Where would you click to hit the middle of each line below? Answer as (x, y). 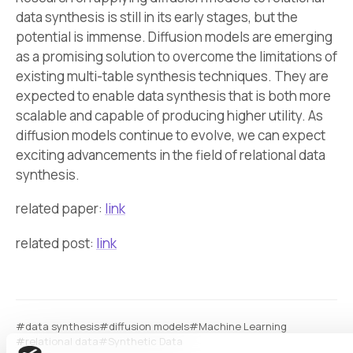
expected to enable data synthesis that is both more (173, 95)
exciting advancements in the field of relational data (171, 154)
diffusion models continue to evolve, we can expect (171, 135)
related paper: (60, 209)
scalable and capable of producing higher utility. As (169, 115)
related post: (56, 243)
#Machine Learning (238, 326)
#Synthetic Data (141, 341)
